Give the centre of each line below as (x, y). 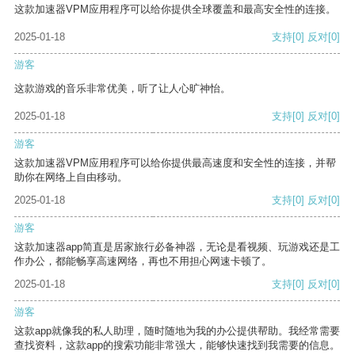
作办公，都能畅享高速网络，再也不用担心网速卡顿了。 (143, 261)
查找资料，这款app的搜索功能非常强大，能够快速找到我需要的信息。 (177, 345)
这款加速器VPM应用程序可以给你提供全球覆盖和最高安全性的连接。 (175, 10)
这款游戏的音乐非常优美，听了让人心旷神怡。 (122, 89)
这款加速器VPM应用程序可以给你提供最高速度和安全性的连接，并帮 (175, 163)
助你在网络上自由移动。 (71, 177)
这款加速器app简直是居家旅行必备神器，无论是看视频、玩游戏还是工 (177, 247)
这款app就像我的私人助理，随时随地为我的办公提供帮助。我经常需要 (177, 331)
